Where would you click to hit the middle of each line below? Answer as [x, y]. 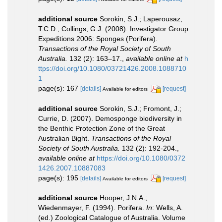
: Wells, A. [167, 208]
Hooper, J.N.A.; [123, 198]
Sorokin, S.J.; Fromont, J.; [140, 108]
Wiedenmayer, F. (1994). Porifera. [92, 208]
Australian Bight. [65, 138]
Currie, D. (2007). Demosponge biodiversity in [110, 118]
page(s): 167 [59, 88]
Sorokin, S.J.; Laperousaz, [141, 19]
